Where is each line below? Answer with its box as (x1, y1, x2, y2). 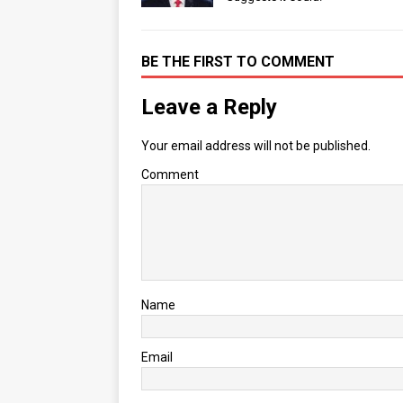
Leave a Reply (141, 94, 277, 121)
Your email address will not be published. (141, 139, 371, 154)
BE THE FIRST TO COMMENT (141, 53, 335, 71)
